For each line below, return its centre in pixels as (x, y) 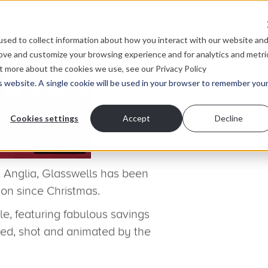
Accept (137, 118)
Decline (229, 118)
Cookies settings (45, 118)
